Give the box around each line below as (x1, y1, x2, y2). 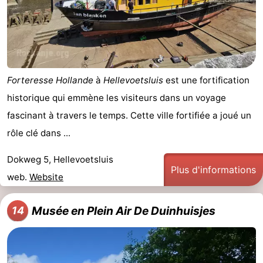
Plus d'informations (171, 164, 256, 176)
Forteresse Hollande (7, 75, 93, 86)
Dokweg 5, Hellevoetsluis (7, 154, 113, 166)
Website (29, 171, 63, 183)
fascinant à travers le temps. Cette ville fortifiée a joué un (7, 110, 251, 122)
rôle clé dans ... (7, 127, 70, 139)
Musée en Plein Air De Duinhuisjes (32, 204, 215, 218)
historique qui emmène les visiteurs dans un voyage (7, 92, 226, 104)
